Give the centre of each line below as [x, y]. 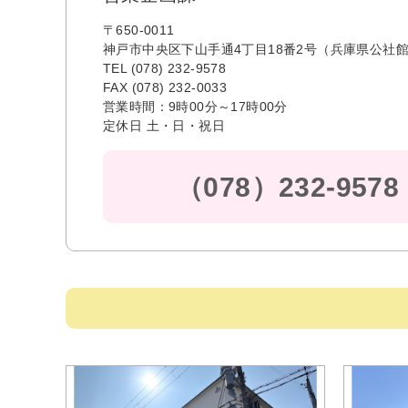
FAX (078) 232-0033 [165, 87]
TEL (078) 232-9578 [165, 68]
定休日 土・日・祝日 [164, 126]
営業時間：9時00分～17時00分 [195, 107]
